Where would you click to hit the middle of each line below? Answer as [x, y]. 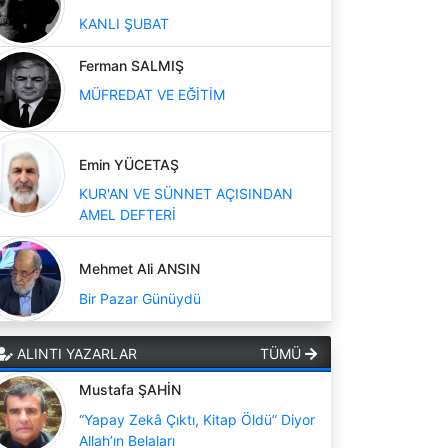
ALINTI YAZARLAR [75, 353]
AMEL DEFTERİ [127, 214]
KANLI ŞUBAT [124, 23]
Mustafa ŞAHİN [130, 389]
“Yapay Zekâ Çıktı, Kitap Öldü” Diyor [197, 419]
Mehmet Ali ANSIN [139, 268]
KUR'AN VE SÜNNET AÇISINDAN [186, 193]
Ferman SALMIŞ [131, 65]
